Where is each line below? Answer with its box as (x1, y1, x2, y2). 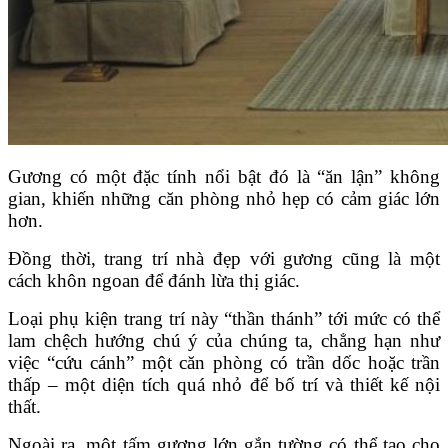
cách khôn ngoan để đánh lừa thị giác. (8, 270, 300, 292)
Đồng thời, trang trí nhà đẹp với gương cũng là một (8, 248, 440, 270)
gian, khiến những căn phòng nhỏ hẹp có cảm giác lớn (8, 188, 440, 210)
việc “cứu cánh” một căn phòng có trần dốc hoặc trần (8, 352, 440, 374)
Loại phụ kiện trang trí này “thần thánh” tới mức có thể (8, 308, 440, 330)
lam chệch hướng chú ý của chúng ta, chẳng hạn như (8, 330, 440, 352)
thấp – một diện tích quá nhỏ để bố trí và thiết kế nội (8, 374, 440, 396)
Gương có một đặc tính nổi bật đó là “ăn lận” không (8, 166, 440, 188)
